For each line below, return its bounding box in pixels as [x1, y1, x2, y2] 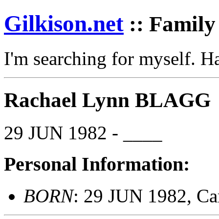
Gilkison [4, 11, 87, 37]
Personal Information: [4, 153, 190, 175]
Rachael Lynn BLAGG [4, 88, 211, 111]
